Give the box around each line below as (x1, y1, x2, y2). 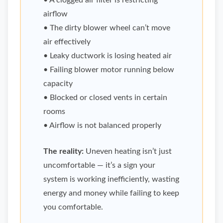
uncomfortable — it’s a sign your (43, 161, 155, 170)
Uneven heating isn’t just (84, 147, 172, 156)
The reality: (43, 147, 84, 156)
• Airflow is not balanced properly (43, 121, 161, 130)
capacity (43, 80, 73, 88)
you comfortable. (43, 203, 103, 212)
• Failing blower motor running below (43, 66, 174, 74)
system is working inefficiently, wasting (43, 175, 179, 184)
